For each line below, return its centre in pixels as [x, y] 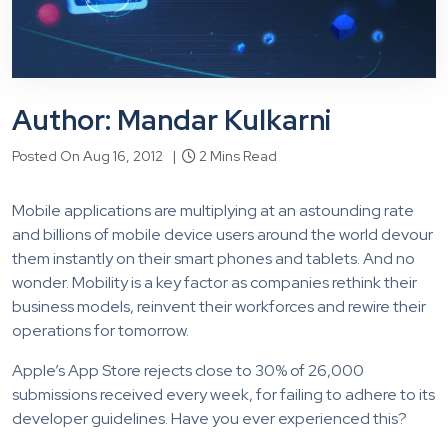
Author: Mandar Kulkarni [171, 120]
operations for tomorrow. [100, 331]
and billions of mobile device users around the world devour [222, 235]
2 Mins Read [236, 156]
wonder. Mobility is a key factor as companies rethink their [214, 283]
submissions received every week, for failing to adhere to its [223, 395]
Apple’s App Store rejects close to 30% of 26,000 [188, 371]
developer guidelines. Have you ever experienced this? [209, 419]
